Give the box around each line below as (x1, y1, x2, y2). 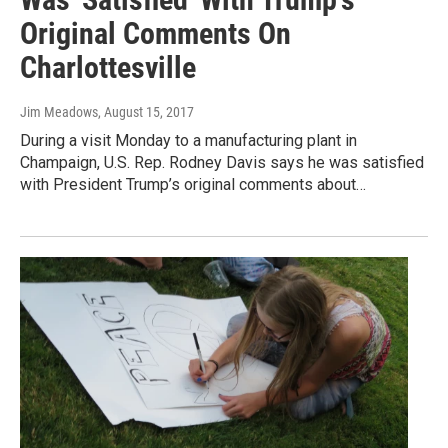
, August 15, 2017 (98, 103, 194, 120)
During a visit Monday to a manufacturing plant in (20, 130, 357, 150)
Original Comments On (20, 15, 291, 51)
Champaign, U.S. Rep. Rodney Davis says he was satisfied (20, 152, 424, 172)
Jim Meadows (20, 103, 98, 120)
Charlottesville (20, 49, 196, 85)
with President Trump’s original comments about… (20, 174, 366, 194)
